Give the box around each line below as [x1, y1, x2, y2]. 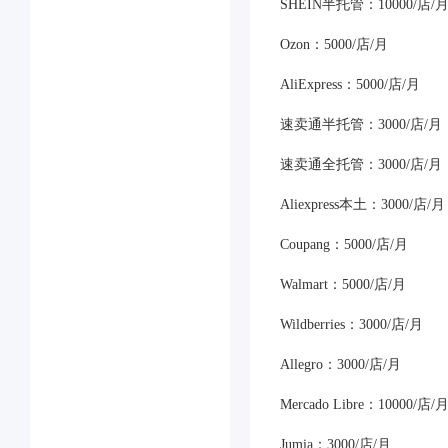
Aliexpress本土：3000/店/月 [280, 197, 445, 212]
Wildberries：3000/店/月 [280, 317, 423, 332]
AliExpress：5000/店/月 [280, 77, 420, 92]
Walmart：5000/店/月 [280, 277, 406, 292]
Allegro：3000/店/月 [280, 357, 401, 372]
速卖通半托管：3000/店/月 [280, 117, 442, 132]
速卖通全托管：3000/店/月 [280, 157, 442, 172]
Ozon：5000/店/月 [280, 37, 388, 52]
